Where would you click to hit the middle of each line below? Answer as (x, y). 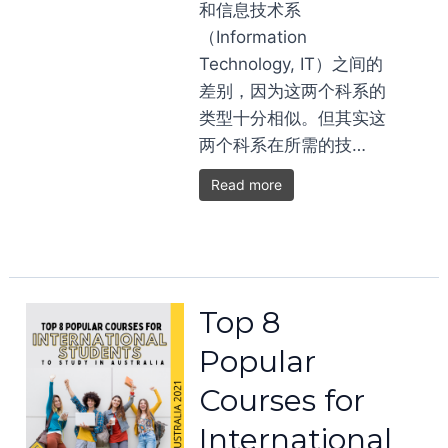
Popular (258, 361)
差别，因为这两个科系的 (293, 91)
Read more (247, 184)
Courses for (282, 400)
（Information (253, 37)
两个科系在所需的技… (283, 145)
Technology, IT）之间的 (291, 64)
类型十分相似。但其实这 (293, 118)
